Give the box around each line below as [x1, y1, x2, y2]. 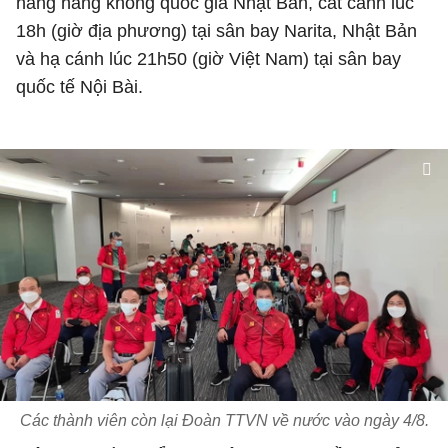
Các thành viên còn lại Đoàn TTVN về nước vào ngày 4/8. [19, 412, 429, 429]
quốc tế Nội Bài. [16, 77, 143, 97]
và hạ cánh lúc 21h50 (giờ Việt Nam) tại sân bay [16, 49, 401, 69]
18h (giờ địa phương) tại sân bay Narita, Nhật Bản [16, 21, 417, 41]
